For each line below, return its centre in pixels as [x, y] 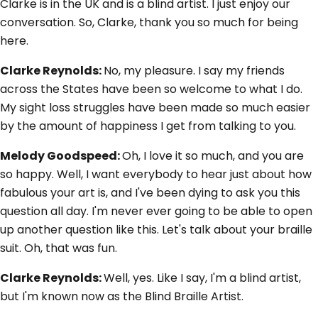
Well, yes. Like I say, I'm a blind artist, [202, 278]
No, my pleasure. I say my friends [194, 71]
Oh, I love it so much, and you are [213, 156]
